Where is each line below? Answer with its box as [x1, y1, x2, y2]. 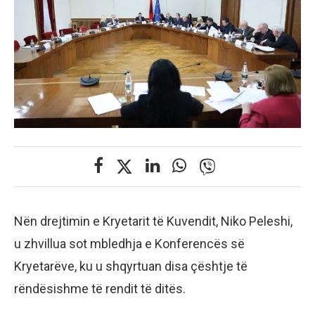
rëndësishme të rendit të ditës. [14, 281, 186, 297]
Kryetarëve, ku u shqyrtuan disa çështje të [14, 259, 247, 274]
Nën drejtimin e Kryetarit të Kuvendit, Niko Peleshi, [14, 214, 292, 229]
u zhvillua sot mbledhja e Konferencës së [14, 236, 245, 252]
